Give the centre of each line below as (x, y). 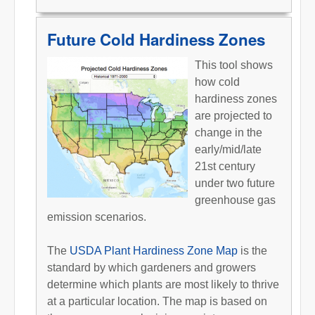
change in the (229, 132)
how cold (217, 82)
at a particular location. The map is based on (157, 301)
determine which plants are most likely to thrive (163, 284)
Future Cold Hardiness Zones (156, 39)
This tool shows (234, 65)
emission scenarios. (97, 217)
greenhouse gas (235, 200)
